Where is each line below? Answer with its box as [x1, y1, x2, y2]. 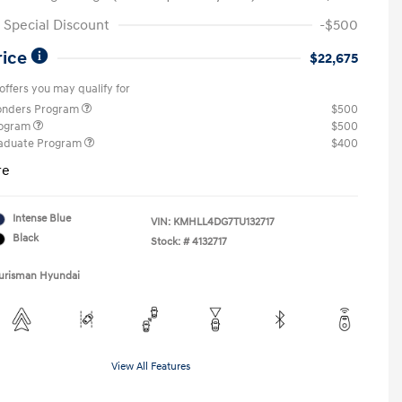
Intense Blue [13, 212, 71, 225]
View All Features [111, 360, 190, 373]
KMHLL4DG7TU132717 [173, 215, 275, 229]
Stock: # [151, 235, 189, 249]
